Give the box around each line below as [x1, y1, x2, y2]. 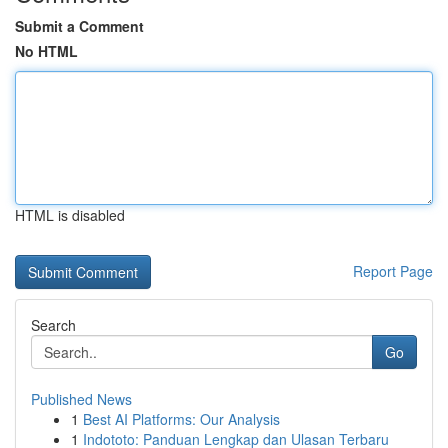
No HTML [15, 41, 78, 61]
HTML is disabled [15, 205, 125, 225]
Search [31, 315, 76, 335]
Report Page [353, 261, 433, 281]
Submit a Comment [15, 16, 144, 36]
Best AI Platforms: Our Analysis [83, 409, 280, 429]
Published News [31, 389, 132, 409]
